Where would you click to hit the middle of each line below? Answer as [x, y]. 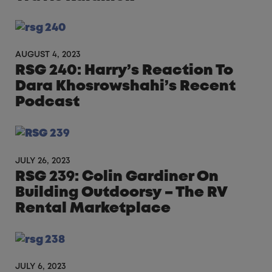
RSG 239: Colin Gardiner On [117, 177]
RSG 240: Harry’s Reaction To [124, 71]
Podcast [47, 103]
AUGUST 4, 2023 [48, 55]
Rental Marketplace [93, 208]
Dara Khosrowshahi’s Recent [125, 87]
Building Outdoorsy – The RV [121, 192]
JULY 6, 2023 [41, 267]
